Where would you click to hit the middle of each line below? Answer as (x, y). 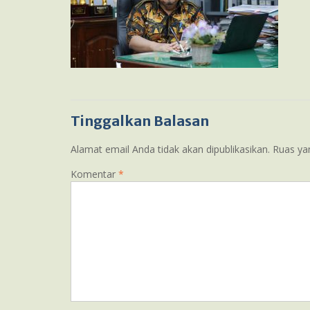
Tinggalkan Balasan (140, 121)
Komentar (94, 174)
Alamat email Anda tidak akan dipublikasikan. (170, 149)
